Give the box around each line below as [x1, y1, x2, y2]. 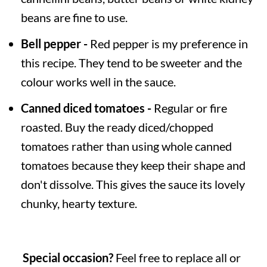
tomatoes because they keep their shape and [20, 157, 246, 172]
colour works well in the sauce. [20, 74, 176, 89]
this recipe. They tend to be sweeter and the [20, 55, 242, 70]
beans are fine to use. [20, 10, 128, 24]
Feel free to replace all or [115, 250, 241, 265]
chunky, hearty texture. [20, 195, 137, 210]
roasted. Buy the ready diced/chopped [20, 119, 213, 134]
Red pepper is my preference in [87, 36, 248, 51]
